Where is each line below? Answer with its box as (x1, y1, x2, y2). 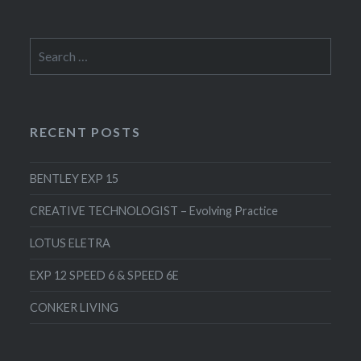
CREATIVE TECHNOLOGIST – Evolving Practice (30, 203, 279, 218)
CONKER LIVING (30, 300, 119, 314)
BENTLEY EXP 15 (30, 171, 119, 185)
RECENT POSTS (30, 123, 141, 139)
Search (29, 39, 65, 53)
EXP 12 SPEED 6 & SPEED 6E (30, 268, 180, 282)
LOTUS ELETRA (30, 235, 111, 250)
